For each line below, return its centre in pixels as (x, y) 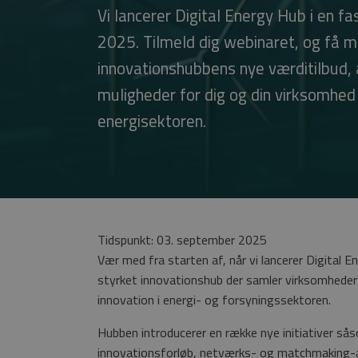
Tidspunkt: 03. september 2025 (182, 240)
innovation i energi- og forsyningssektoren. (214, 300)
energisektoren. (152, 121)
